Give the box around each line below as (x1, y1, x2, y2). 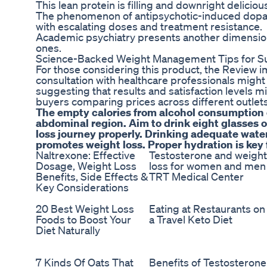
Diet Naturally (36, 223, 100, 237)
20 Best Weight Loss (36, 202, 134, 216)
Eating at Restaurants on (149, 202, 265, 216)
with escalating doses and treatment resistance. (36, 20, 262, 33)
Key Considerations (36, 181, 129, 194)
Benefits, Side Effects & (36, 170, 148, 184)
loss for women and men (149, 159, 266, 173)
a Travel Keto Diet (149, 213, 232, 226)
